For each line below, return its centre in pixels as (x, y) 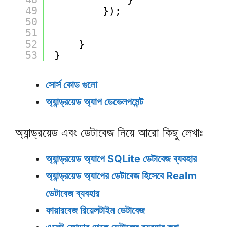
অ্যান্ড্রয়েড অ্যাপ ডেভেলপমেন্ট (94, 102)
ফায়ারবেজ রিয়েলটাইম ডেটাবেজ (95, 211)
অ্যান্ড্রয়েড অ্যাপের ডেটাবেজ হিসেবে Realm (121, 176)
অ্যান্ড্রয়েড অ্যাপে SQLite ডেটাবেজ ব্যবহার (121, 159)
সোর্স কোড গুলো (71, 85)
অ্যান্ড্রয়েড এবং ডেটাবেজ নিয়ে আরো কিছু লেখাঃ (109, 133)
